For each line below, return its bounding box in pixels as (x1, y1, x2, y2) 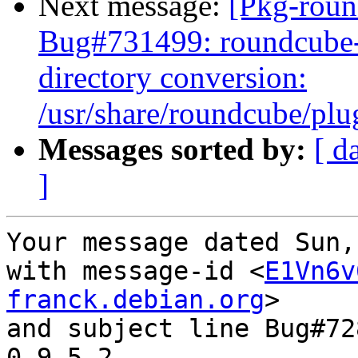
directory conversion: (38, 60, 307, 95)
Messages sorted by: (38, 132, 306, 167)
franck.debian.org (6, 285, 265, 315)
